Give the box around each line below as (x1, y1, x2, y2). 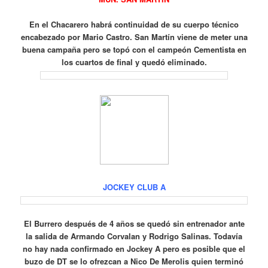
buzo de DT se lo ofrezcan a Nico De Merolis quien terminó (25, 255, 243, 267)
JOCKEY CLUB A (102, 181, 166, 193)
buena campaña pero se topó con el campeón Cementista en (22, 43, 246, 55)
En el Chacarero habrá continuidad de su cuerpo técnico (29, 18, 239, 30)
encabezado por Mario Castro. (20, 31, 135, 42)
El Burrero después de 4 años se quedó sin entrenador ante (23, 217, 245, 229)
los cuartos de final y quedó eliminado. (61, 56, 207, 68)
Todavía (214, 230, 242, 242)
